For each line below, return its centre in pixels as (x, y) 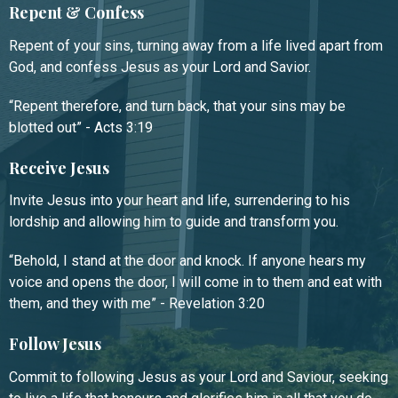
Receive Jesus (59, 167)
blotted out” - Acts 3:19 (81, 127)
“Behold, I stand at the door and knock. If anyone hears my (187, 261)
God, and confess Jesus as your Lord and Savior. (160, 67)
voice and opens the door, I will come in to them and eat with (195, 283)
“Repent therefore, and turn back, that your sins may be (177, 106)
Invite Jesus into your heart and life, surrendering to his (179, 201)
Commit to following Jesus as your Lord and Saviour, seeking (199, 377)
